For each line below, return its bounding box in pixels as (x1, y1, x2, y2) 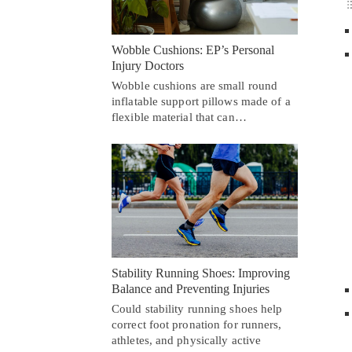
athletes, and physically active (112, 333, 262, 346)
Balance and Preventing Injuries (112, 281, 269, 295)
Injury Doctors (112, 59, 184, 73)
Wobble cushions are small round (112, 79, 278, 93)
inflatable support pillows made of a (112, 95, 291, 108)
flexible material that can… (112, 111, 247, 124)
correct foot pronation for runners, (112, 317, 282, 331)
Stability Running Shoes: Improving (112, 266, 290, 280)
